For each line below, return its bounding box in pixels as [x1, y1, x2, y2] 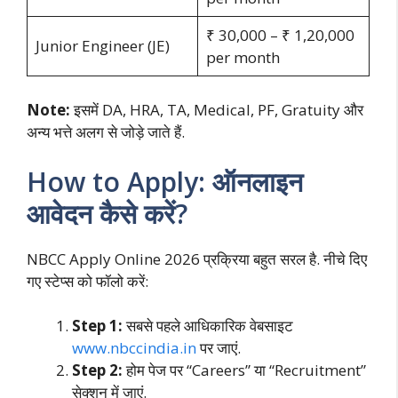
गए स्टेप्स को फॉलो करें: [27, 270, 148, 291]
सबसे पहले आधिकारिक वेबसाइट [123, 315, 293, 337]
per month [205, 46, 280, 68]
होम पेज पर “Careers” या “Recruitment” [123, 360, 366, 381]
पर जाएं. [196, 338, 241, 359]
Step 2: [72, 360, 123, 381]
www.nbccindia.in [72, 338, 196, 359]
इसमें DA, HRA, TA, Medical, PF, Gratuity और [70, 99, 363, 121]
